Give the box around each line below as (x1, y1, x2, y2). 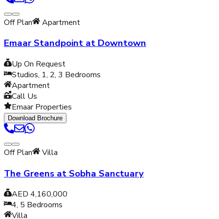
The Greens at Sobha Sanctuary (4, 167, 144, 180)
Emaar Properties (12, 101, 72, 112)
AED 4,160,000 (12, 189, 67, 200)
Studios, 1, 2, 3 (12, 69, 63, 80)
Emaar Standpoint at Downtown (4, 37, 146, 50)
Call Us (12, 90, 37, 102)
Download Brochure (8, 114, 63, 122)
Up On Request (12, 58, 66, 69)
